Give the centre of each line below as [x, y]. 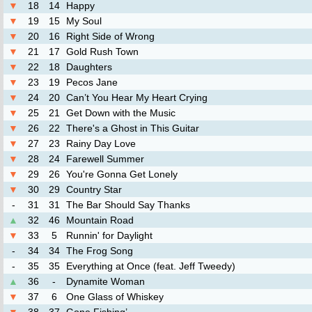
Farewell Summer [105, 159]
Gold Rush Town [102, 52]
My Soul [84, 21]
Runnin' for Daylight [109, 235]
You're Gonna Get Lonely [122, 174]
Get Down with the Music [121, 113]
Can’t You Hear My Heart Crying [137, 97]
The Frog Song [100, 251]
